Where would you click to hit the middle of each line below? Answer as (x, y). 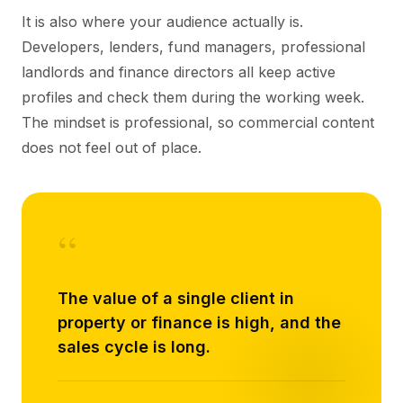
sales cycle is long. (134, 347)
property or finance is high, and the (199, 322)
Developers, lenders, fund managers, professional (193, 47)
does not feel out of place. (112, 148)
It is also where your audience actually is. (162, 22)
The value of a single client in (176, 298)
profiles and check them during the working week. (193, 97)
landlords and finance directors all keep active (179, 72)
